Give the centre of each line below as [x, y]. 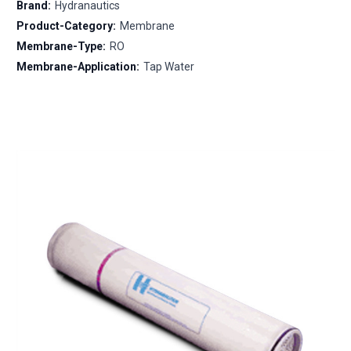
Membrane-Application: [78, 66]
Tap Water [168, 66]
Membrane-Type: [61, 46]
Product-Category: [66, 25]
